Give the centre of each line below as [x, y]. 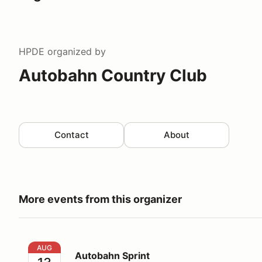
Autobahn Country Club [113, 75]
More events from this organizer [100, 199]
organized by [75, 51]
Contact [71, 135]
